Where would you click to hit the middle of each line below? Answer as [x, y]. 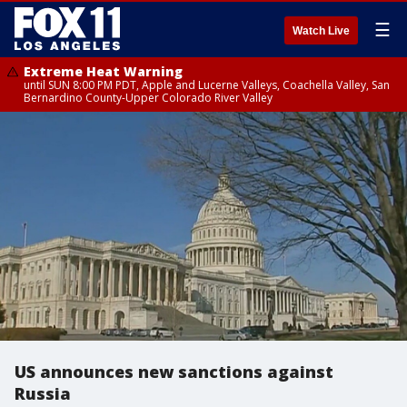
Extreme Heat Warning [103, 71]
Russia [43, 393]
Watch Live [321, 31]
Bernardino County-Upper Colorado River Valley [148, 98]
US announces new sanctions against [174, 372]
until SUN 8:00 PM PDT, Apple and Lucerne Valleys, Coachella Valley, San [207, 85]
